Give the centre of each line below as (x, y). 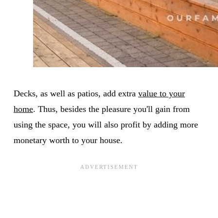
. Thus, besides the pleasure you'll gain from (111, 109)
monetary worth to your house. (68, 140)
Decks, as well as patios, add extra (76, 93)
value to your (162, 93)
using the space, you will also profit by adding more (106, 124)
